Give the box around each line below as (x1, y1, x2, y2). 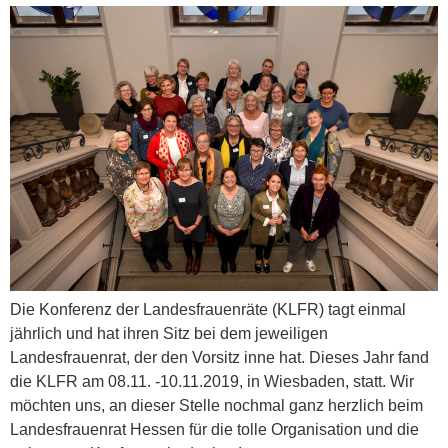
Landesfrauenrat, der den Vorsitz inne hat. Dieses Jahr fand (10, 349, 429, 367)
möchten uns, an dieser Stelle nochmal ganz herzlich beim (10, 397, 423, 415)
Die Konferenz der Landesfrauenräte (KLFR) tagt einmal (10, 301, 406, 319)
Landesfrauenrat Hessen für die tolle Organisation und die (10, 421, 419, 439)
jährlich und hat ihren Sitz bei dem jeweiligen (10, 325, 328, 343)
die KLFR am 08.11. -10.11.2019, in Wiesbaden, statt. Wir (10, 373, 414, 391)
